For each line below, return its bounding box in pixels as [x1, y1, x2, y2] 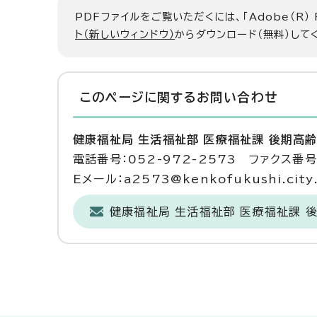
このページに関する [80, 91, 197, 103]
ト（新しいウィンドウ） [75, 29, 175, 40]
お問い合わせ [196, 91, 278, 103]
